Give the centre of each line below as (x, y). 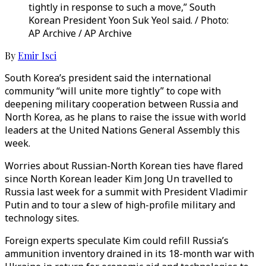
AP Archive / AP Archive (80, 33)
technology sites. (42, 218)
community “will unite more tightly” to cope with (113, 91)
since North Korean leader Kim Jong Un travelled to (119, 179)
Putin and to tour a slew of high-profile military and (120, 205)
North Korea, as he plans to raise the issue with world (125, 117)
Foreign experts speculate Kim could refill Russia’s (117, 240)
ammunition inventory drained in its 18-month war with (129, 254)
